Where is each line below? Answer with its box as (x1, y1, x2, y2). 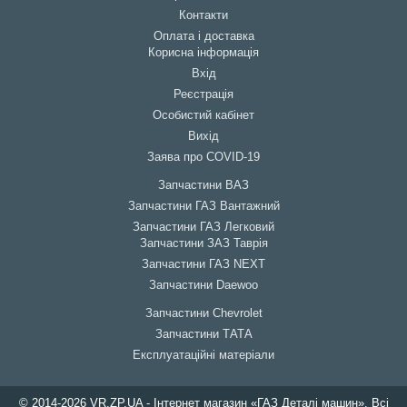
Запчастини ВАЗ (158, 179, 249, 192)
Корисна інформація (148, 46, 259, 59)
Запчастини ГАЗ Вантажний (127, 200, 280, 213)
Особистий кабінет (153, 109, 254, 122)
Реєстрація (174, 88, 233, 101)
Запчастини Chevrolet (144, 307, 263, 320)
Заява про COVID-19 (147, 151, 260, 164)
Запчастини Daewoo (149, 279, 258, 292)
